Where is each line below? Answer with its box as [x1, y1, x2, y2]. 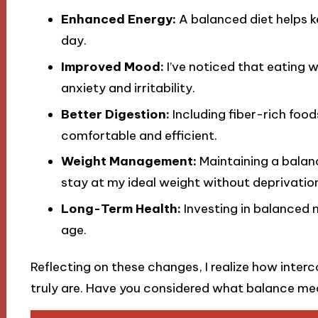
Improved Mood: [60, 58, 164, 75]
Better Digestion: [60, 106, 170, 122]
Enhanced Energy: [60, 11, 176, 27]
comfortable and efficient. [60, 127, 217, 143]
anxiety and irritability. [60, 79, 195, 96]
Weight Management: [60, 153, 197, 170]
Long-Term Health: [60, 201, 181, 217]
